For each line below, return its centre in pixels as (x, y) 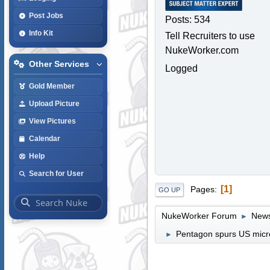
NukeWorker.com (202, 50)
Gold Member (52, 86)
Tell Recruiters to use (210, 36)
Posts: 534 (187, 19)
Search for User (56, 173)
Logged (181, 68)
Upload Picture (54, 103)
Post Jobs (46, 15)
